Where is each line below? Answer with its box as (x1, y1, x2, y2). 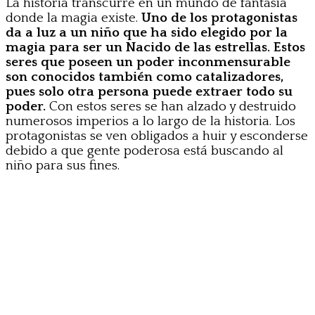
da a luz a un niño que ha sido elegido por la (6, 25, 288, 41)
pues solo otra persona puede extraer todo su (6, 84, 292, 100)
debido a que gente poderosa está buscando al (6, 143, 283, 159)
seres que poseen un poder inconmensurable (6, 55, 290, 70)
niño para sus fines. (6, 158, 120, 174)
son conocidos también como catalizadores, (6, 70, 283, 85)
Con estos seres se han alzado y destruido (46, 99, 296, 115)
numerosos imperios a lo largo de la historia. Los (6, 114, 295, 129)
